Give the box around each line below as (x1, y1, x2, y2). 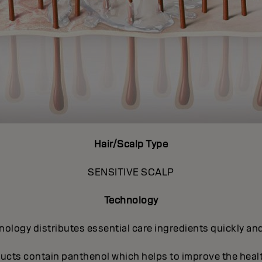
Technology (104, 194, 158, 207)
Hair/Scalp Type (94, 138, 168, 151)
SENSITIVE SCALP (88, 166, 174, 179)
